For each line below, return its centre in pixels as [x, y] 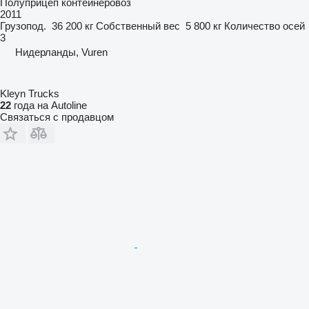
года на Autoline [49, 105]
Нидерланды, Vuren [61, 52]
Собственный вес [138, 26]
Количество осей [265, 26]
